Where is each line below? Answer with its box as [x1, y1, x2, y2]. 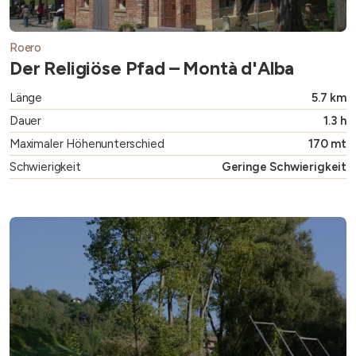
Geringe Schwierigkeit [221, 160, 346, 175]
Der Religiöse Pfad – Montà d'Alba [10, 57, 295, 80]
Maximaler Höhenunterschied [10, 137, 164, 152]
